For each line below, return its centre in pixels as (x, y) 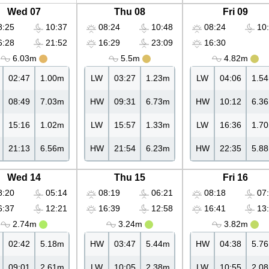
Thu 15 (130, 178)
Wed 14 (24, 178)
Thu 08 (130, 12)
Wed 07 (24, 12)
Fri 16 (235, 178)
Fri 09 (235, 12)
